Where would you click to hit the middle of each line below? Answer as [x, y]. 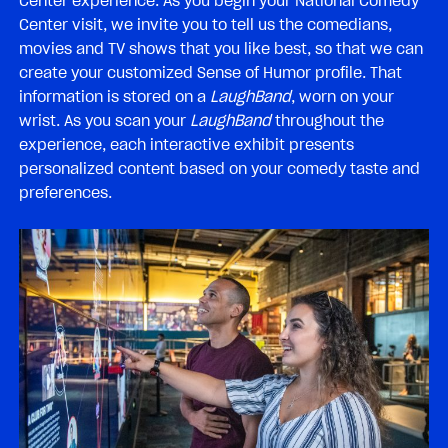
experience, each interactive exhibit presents [186, 145]
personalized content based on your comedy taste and [219, 169]
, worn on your [342, 97]
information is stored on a [114, 97]
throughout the [327, 121]
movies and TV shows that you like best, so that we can [221, 49]
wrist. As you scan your [104, 121]
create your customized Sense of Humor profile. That [210, 73]
